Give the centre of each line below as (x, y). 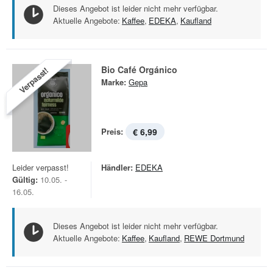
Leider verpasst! (41, 167)
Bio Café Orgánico (139, 69)
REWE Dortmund (214, 238)
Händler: (117, 167)
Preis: (112, 131)
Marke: (114, 82)
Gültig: (25, 179)
